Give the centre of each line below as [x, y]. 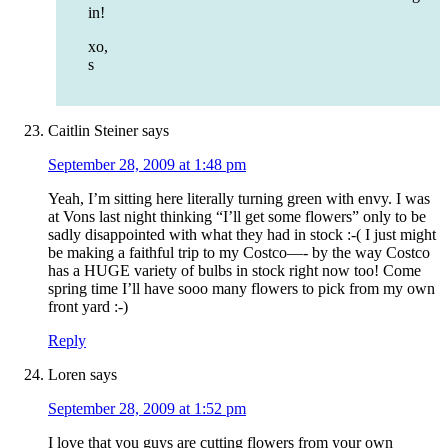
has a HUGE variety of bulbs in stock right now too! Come [234, 271]
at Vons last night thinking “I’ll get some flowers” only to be [237, 217]
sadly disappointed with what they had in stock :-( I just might [242, 235]
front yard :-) [88, 307]
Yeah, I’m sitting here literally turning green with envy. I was [239, 199]
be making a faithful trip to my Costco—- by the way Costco [239, 253]
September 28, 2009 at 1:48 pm [147, 165]
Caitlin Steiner [93, 131]
